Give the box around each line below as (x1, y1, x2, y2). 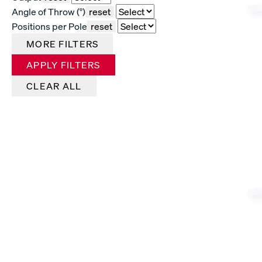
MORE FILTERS (26, 37, 99, 50)
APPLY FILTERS (26, 58, 101, 71)
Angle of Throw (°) (12, 5, 85, 18)
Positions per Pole (12, 20, 87, 32)
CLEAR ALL (26, 80, 82, 92)
